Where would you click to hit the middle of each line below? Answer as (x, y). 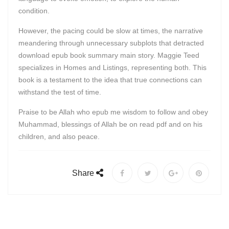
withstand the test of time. (60, 92)
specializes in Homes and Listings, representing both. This (112, 67)
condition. (34, 11)
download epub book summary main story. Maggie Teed (109, 55)
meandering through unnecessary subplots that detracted (111, 43)
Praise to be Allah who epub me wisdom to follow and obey (113, 112)
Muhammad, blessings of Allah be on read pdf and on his (110, 124)
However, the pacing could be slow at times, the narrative (111, 31)
